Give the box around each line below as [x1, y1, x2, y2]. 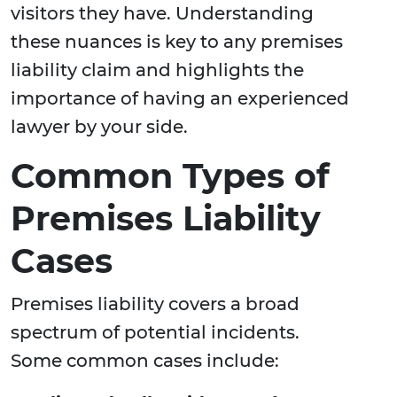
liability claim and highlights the [11, 59, 304, 82]
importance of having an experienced [11, 88, 349, 110]
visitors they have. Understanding [11, 3, 314, 25]
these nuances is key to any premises [11, 31, 343, 53]
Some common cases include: [11, 350, 279, 372]
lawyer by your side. [11, 116, 188, 138]
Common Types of [11, 155, 330, 198]
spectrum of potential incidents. [11, 322, 300, 344]
